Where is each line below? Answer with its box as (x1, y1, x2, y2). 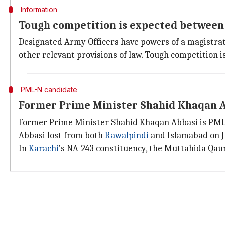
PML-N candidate (20, 85, 77, 94)
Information (20, 5, 57, 14)
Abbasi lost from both (19, 130, 105, 141)
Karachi (29, 143, 59, 154)
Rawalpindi (105, 130, 149, 141)
